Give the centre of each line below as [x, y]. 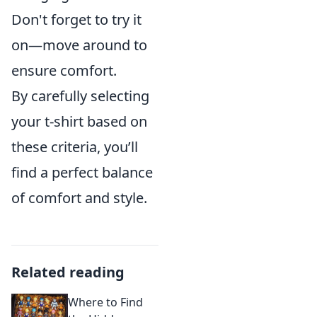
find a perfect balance [82, 172]
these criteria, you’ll [75, 146]
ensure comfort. [64, 70]
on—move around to [79, 45]
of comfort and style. [79, 197]
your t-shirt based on [79, 121]
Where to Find [105, 302]
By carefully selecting [80, 96]
